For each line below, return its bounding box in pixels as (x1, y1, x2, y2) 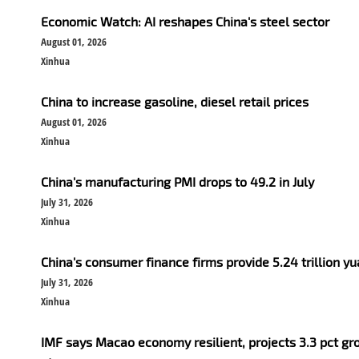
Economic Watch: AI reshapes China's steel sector (41, 13, 330, 29)
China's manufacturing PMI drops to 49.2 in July (41, 173, 315, 189)
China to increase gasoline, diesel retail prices (41, 93, 309, 109)
